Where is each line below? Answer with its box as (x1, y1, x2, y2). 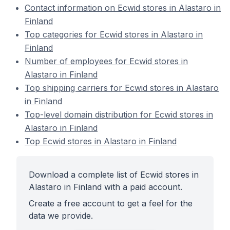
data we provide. (29, 210, 93, 221)
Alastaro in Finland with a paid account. (29, 182, 182, 192)
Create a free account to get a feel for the (29, 198, 193, 208)
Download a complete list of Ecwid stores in (29, 169, 199, 180)
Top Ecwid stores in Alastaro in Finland (25, 136, 177, 146)
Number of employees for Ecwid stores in (25, 56, 188, 66)
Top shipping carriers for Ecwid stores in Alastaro (25, 83, 219, 93)
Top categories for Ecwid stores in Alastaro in (25, 29, 203, 40)
